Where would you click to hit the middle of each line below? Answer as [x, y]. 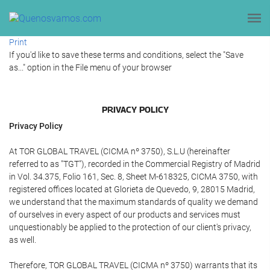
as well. [23, 240]
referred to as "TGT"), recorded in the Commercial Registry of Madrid [135, 164]
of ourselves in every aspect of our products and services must [125, 215]
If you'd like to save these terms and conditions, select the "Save [126, 55]
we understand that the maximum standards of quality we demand [133, 202]
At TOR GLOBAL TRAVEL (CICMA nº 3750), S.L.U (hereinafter [120, 151]
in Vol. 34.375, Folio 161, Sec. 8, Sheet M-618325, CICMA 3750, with [133, 177]
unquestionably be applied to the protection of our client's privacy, [130, 227]
